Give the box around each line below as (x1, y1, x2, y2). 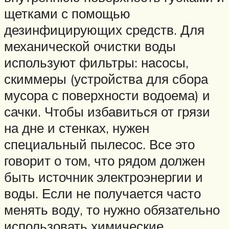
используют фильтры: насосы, (4, 54, 189, 71)
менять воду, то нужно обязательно (4, 201, 220, 218)
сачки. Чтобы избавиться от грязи (4, 103, 210, 120)
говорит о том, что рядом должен (4, 152, 205, 169)
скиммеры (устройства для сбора (4, 71, 208, 87)
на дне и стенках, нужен (4, 120, 149, 136)
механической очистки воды (4, 38, 176, 55)
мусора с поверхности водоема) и (4, 87, 210, 104)
